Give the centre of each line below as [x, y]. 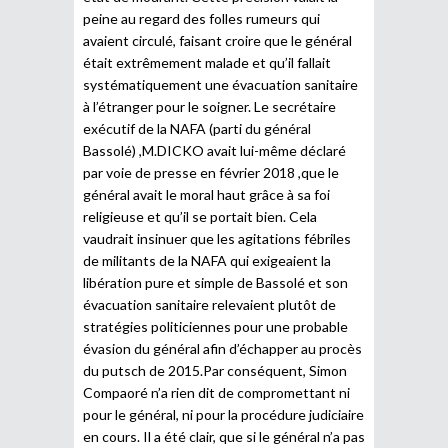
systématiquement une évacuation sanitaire [220, 84]
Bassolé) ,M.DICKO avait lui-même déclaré [214, 150]
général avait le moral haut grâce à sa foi [206, 194]
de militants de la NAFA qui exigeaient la [207, 260]
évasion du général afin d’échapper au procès [222, 348]
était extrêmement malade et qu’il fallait [207, 62]
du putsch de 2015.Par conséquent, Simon [215, 370]
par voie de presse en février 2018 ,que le [211, 172]
